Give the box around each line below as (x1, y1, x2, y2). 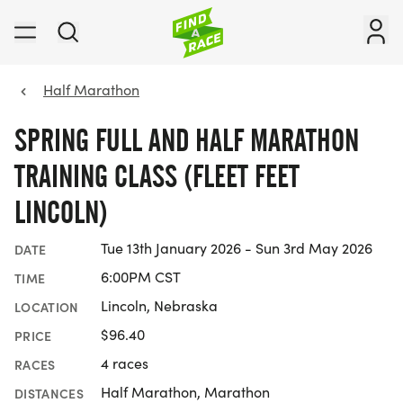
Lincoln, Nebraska (101, 296, 218, 316)
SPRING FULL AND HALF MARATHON (14, 121, 359, 159)
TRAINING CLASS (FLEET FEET (14, 157, 300, 195)
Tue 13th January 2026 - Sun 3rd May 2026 (101, 238, 372, 258)
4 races (101, 354, 148, 373)
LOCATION (14, 298, 79, 317)
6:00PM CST (101, 267, 181, 287)
